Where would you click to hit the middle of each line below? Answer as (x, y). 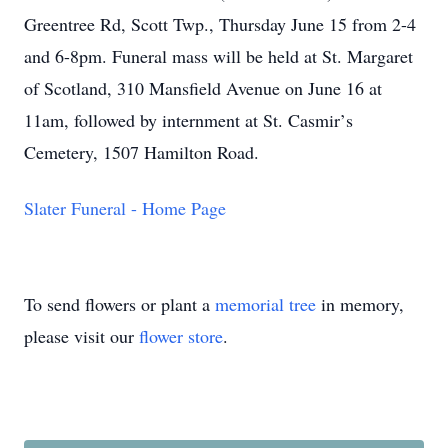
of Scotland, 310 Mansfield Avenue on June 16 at (203, 88)
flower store (181, 336)
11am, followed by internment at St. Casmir (182, 120)
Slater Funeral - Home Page (125, 208)
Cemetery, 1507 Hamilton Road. (141, 152)
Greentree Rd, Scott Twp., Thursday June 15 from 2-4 (220, 24)
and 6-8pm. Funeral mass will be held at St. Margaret (218, 56)
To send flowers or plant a (119, 304)
